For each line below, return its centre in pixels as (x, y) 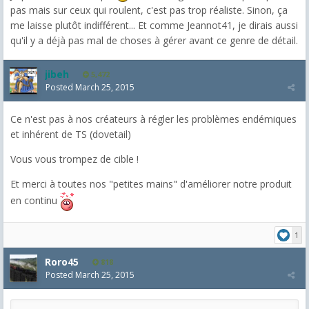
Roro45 (62, 261)
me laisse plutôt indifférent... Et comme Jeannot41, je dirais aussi (154, 26)
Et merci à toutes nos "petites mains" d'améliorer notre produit (151, 183)
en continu (35, 200)
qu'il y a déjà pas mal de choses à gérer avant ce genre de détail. (154, 41)
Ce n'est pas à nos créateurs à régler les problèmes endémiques (153, 119)
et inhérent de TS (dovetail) (71, 134)
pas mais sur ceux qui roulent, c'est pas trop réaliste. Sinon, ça (149, 10)
